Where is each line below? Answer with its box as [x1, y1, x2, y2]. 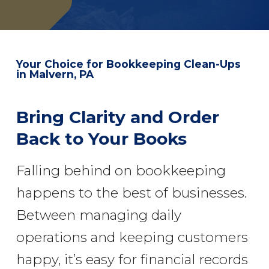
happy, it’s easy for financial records [16, 250, 248, 268]
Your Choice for [16, 58, 106, 71]
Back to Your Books [16, 128, 187, 149]
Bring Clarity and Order [16, 106, 220, 127]
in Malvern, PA [16, 68, 94, 81]
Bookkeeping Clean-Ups [106, 58, 241, 71]
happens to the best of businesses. [16, 184, 247, 201]
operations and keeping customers [16, 228, 248, 246]
